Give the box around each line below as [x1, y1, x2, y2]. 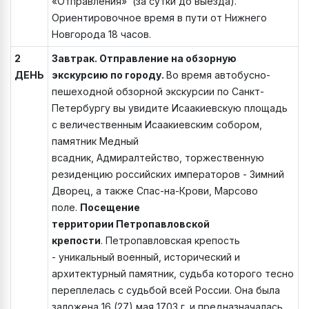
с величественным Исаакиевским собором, [52, 119, 262, 131]
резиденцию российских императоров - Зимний [52, 168, 284, 181]
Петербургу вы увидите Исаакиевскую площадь [52, 102, 288, 114]
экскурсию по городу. [52, 69, 166, 81]
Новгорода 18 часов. [52, 28, 154, 41]
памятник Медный [52, 135, 139, 148]
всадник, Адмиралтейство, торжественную [52, 152, 264, 164]
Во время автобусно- [166, 69, 270, 81]
